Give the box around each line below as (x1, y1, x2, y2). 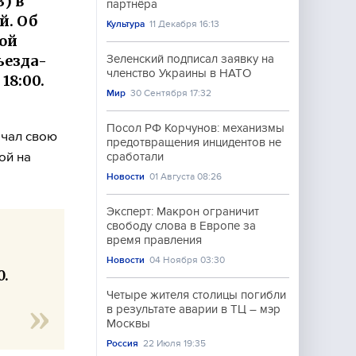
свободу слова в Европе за (106, 219, 256, 232)
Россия (106, 338, 138, 349)
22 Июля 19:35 (143, 338, 207, 349)
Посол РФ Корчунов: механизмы (106, 122, 284, 134)
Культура (106, 18, 145, 29)
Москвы (106, 317, 150, 330)
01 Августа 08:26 (149, 171, 222, 182)
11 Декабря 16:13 (149, 18, 220, 29)
